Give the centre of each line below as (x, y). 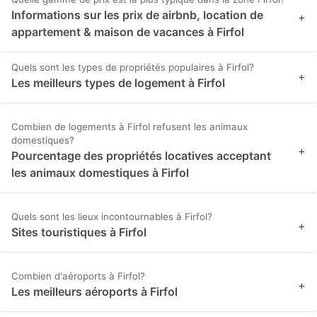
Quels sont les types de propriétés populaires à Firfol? (133, 68)
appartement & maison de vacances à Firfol (128, 32)
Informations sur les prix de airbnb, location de (137, 15)
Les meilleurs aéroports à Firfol (94, 292)
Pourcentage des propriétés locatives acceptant (141, 156)
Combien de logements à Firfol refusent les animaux (129, 127)
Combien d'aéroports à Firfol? (78, 276)
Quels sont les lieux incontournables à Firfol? (112, 217)
